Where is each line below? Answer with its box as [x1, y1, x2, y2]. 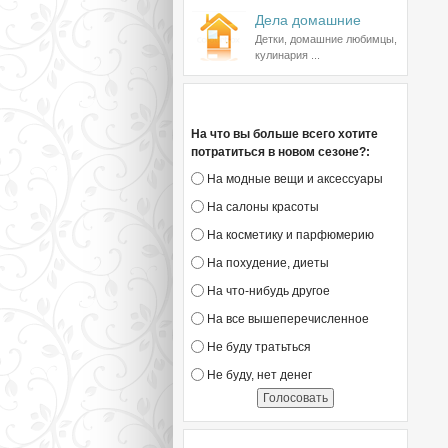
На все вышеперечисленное [204, 312, 369, 326]
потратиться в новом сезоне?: [191, 145, 370, 159]
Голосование [193, 95, 268, 110]
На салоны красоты [204, 200, 319, 214]
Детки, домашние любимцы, [255, 33, 397, 45]
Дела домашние [255, 12, 361, 28]
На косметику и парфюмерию [204, 228, 374, 242]
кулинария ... [255, 49, 320, 61]
